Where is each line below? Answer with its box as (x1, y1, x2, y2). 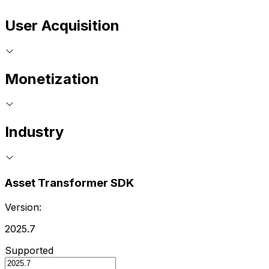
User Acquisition (5, 16, 119, 34)
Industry (5, 123, 64, 141)
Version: (5, 201, 41, 213)
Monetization (5, 70, 99, 88)
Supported (5, 244, 53, 256)
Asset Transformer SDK (5, 175, 134, 190)
